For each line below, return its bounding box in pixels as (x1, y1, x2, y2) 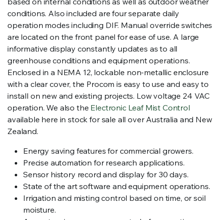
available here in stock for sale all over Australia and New (7, 114, 212, 124)
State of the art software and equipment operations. (23, 181, 210, 191)
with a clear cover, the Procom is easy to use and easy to (7, 79, 209, 89)
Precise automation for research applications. (23, 158, 185, 167)
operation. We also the (7, 103, 91, 112)
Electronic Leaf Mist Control (90, 103, 190, 112)
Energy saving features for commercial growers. (23, 146, 193, 156)
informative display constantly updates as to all (7, 44, 178, 54)
